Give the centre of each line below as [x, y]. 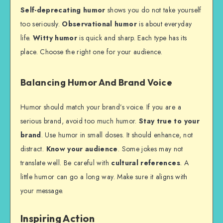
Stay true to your [169, 121]
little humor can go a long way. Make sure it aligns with [104, 177]
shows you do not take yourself [153, 10]
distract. [33, 149]
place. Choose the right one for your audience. [92, 52]
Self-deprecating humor [63, 10]
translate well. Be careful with [66, 163]
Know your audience [82, 149]
